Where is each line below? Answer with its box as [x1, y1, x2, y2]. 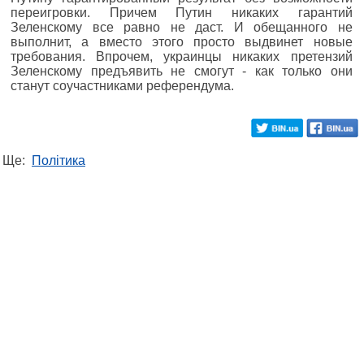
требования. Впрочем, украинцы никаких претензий [11, 49, 353, 63]
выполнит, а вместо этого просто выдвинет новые [11, 34, 353, 49]
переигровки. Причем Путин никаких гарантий [11, 5, 353, 19]
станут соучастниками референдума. [11, 78, 234, 93]
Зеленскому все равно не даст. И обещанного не [11, 19, 353, 34]
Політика [32, 153, 85, 167]
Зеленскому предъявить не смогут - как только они [11, 63, 353, 78]
